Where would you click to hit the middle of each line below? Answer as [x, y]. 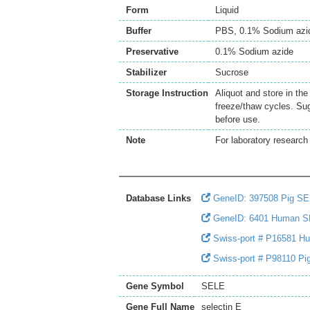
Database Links [158, 198]
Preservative [152, 52]
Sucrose [232, 72]
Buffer [139, 31]
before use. [238, 119]
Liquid [227, 10]
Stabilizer [146, 72]
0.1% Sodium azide [254, 52]
